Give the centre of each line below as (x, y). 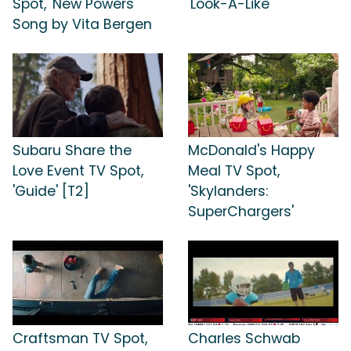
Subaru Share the (72, 151)
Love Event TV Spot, (78, 171)
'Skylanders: (228, 192)
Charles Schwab (244, 338)
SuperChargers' (241, 212)
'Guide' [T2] (51, 192)
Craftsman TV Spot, (80, 338)
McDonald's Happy (251, 151)
